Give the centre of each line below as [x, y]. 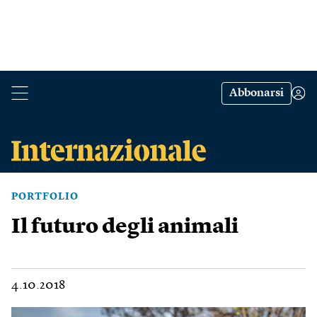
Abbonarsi [257, 93]
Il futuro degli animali [125, 227]
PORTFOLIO [45, 197]
